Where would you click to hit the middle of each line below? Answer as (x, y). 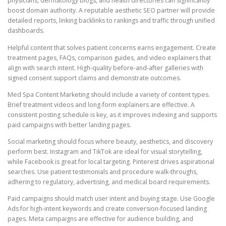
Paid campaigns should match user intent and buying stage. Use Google (111, 198)
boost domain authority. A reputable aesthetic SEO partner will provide (111, 11)
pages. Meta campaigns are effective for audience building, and (100, 218)
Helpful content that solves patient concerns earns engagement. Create (112, 47)
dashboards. (26, 31)
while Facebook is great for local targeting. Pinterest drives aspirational (111, 161)
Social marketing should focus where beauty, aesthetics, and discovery (110, 141)
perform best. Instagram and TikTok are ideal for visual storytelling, (105, 151)
